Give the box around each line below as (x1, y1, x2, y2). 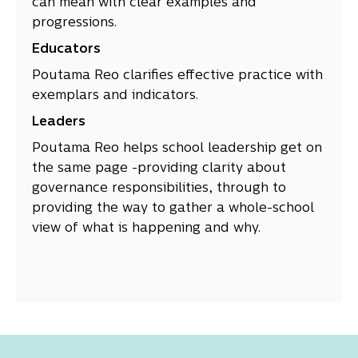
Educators (32, 43, 101, 57)
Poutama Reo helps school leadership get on (32, 142, 322, 156)
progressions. (32, 17, 117, 30)
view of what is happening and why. (32, 222, 261, 236)
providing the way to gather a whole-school (32, 202, 314, 216)
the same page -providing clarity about (32, 162, 286, 176)
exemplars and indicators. (32, 89, 198, 103)
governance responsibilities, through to (32, 182, 286, 196)
